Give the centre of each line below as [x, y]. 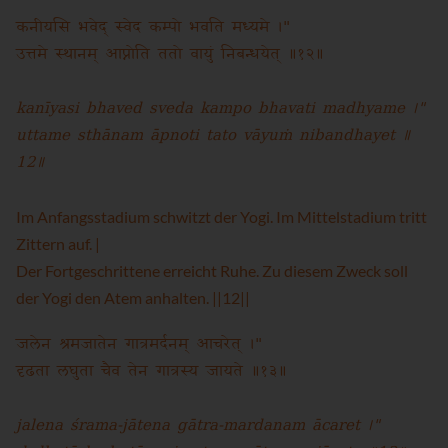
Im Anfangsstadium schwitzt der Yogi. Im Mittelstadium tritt [221, 216]
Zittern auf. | [58, 243]
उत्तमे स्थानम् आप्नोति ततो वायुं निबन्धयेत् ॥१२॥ [170, 54]
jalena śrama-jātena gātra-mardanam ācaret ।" [198, 426]
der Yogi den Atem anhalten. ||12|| [133, 297]
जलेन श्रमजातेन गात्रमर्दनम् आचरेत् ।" [139, 344]
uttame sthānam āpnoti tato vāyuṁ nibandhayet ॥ [213, 136]
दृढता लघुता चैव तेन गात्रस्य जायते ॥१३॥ [151, 371]
